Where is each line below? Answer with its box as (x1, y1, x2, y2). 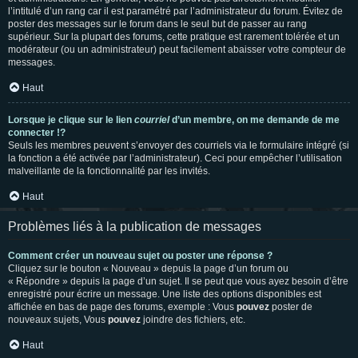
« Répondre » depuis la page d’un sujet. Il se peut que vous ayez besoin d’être (8, 276, 348, 287)
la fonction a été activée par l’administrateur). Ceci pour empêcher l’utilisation (8, 153, 342, 164)
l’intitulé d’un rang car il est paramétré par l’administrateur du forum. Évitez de (8, 6, 343, 17)
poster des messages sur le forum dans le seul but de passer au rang (8, 18, 307, 30)
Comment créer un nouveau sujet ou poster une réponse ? (8, 250, 272, 261)
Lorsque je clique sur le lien (8, 114, 134, 125)
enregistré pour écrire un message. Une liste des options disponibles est (8, 288, 321, 300)
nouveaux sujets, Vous (8, 314, 108, 325)
